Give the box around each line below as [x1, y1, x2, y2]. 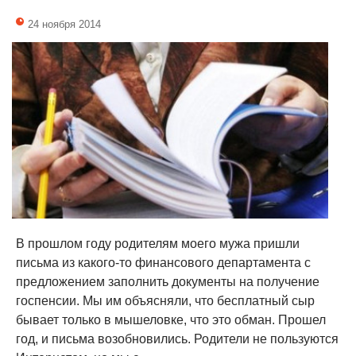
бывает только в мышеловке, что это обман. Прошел [16, 313, 326, 327]
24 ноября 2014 [28, 17, 101, 30]
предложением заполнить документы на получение [16, 275, 319, 289]
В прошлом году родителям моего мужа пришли [16, 237, 300, 251]
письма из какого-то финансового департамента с [16, 256, 311, 270]
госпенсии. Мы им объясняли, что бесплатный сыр [16, 294, 315, 308]
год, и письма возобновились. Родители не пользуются [16, 332, 339, 346]
